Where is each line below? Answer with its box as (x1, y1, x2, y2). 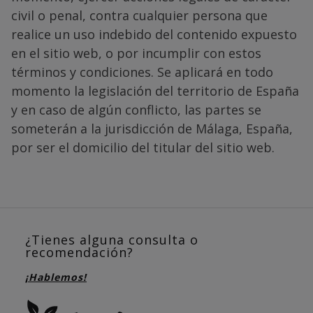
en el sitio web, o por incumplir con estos (11, 44, 261, 61)
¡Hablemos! (25, 270, 87, 284)
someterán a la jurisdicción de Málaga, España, (11, 119, 293, 137)
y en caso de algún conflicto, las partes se (11, 101, 261, 118)
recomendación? (25, 243, 133, 261)
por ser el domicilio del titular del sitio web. (11, 138, 275, 156)
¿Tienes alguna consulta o (25, 231, 198, 248)
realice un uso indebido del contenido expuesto (11, 25, 297, 43)
